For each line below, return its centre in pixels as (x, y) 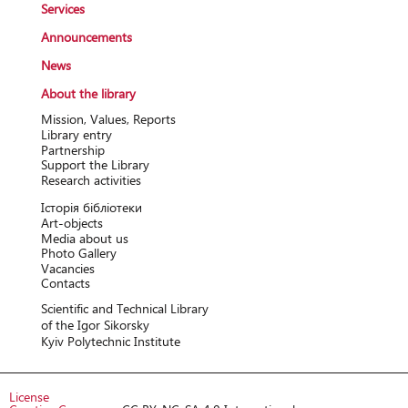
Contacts (65, 283)
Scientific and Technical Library (124, 308)
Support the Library (95, 165)
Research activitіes (91, 179)
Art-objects (71, 222)
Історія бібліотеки (91, 208)
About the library (88, 94)
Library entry (76, 134)
